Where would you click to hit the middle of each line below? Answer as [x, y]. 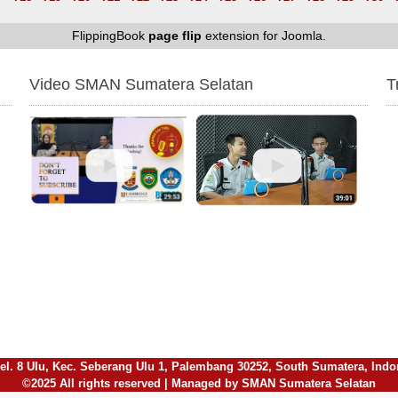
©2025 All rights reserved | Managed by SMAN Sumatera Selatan [199, 383]
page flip [175, 36]
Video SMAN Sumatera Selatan [142, 84]
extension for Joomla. [264, 36]
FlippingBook [110, 36]
